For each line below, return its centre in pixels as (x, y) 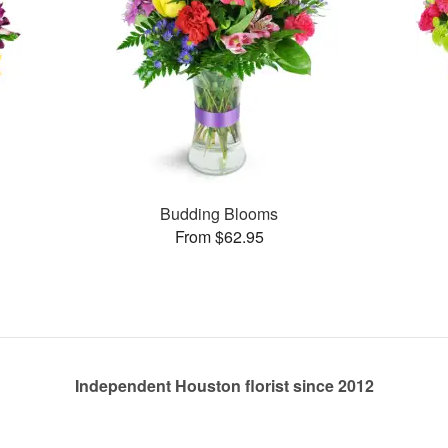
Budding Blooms (219, 213)
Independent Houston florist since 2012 (224, 385)
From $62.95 (219, 236)
